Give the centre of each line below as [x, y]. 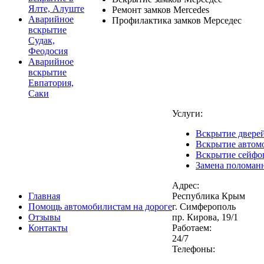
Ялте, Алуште [56, 9]
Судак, [42, 41]
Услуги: [187, 113]
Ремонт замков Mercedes [161, 9]
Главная [44, 196]
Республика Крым [209, 196]
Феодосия [48, 51]
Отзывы [44, 217]
